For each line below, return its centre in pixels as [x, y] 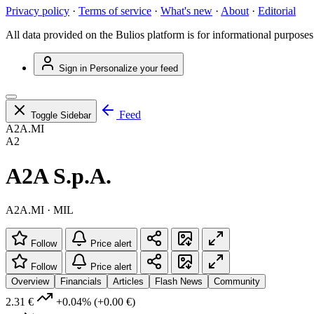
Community [237, 282]
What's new [186, 11]
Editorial [277, 11]
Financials [81, 282]
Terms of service [115, 11]
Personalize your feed [134, 69]
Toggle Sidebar [61, 116]
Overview [30, 282]
